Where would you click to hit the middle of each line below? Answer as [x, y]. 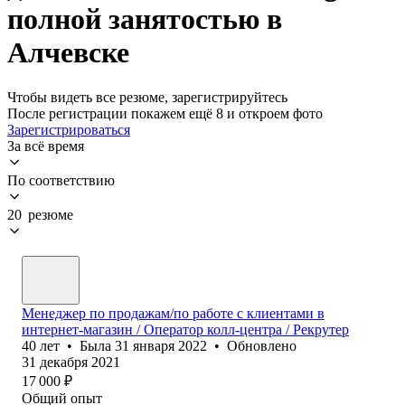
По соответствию [61, 180]
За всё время [46, 146]
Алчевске [68, 53]
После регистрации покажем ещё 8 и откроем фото [165, 113]
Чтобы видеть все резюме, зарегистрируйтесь [147, 97]
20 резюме [40, 214]
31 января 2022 [161, 345]
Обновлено [262, 345]
